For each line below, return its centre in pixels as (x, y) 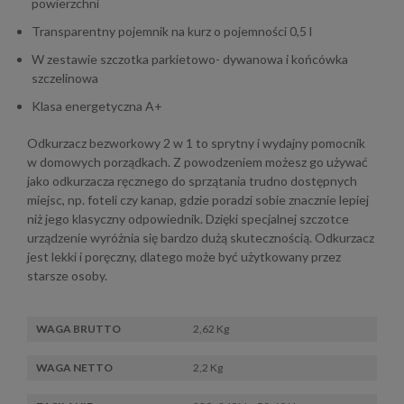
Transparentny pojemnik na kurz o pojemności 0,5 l (172, 31)
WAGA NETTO (74, 367)
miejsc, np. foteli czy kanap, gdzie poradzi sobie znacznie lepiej (198, 200)
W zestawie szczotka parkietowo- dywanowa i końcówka (190, 59)
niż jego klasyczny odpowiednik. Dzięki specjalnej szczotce (188, 219)
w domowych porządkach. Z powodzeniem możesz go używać (197, 162)
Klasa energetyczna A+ (97, 106)
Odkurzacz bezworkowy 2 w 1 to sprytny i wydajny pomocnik (196, 143)
